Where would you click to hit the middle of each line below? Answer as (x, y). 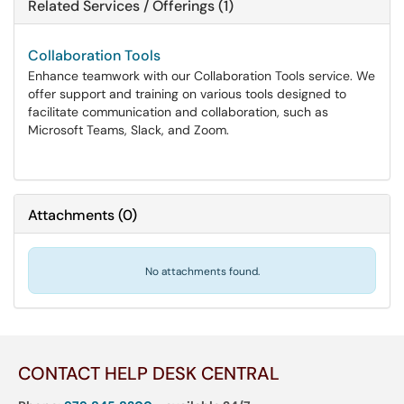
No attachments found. (202, 271)
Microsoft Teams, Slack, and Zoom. (129, 130)
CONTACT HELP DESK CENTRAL (149, 373)
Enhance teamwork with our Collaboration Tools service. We (202, 76)
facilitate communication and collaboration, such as (178, 112)
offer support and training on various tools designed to (187, 94)
